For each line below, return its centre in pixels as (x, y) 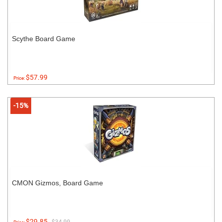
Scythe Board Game (44, 39)
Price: (20, 78)
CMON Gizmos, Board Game (57, 183)
